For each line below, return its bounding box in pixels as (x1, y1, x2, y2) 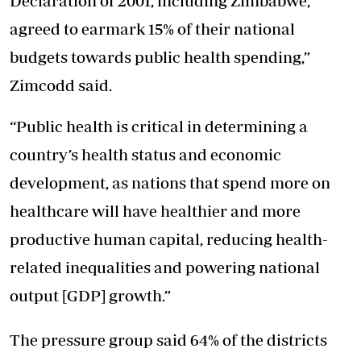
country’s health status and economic (10, 145, 281, 164)
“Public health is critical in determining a (10, 117, 308, 136)
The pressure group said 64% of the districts (10, 330, 327, 350)
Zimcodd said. (10, 76, 112, 95)
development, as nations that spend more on (10, 173, 330, 193)
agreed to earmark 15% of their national (10, 19, 295, 39)
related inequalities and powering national (10, 258, 320, 277)
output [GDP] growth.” (10, 286, 171, 305)
